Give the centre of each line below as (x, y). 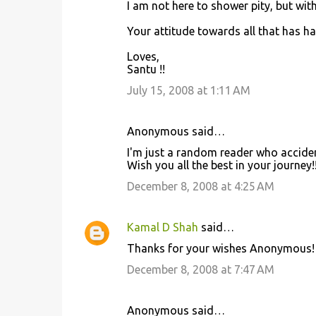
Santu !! (146, 69)
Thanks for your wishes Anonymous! (220, 248)
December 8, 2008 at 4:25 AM (200, 186)
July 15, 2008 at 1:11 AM (188, 90)
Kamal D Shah (162, 227)
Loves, (143, 56)
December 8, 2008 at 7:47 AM (200, 269)
